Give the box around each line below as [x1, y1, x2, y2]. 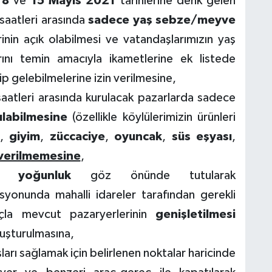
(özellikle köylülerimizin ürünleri [67, 110, 236, 123]
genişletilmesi [155, 208, 236, 220]
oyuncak [114, 130, 163, 143]
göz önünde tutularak [71, 169, 236, 182]
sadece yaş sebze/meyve [88, 13, 236, 26]
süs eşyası [171, 130, 233, 143]
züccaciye [49, 130, 105, 143]
